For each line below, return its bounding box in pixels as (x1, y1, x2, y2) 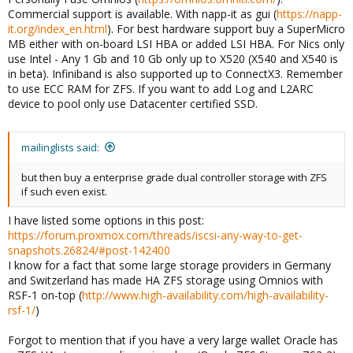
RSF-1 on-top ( (8, 287, 82, 303)
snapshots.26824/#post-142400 (8, 242, 170, 258)
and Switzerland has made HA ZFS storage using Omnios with (8, 272, 323, 288)
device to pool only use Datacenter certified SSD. (8, 95, 258, 111)
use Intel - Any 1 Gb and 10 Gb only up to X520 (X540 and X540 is (8, 50, 338, 66)
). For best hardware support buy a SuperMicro (107, 20, 345, 36)
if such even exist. (21, 184, 107, 199)
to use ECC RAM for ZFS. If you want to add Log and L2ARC (8, 80, 314, 96)
